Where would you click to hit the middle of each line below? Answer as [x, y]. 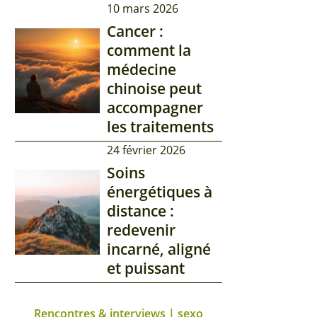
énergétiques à [160, 191]
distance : [141, 211]
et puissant [146, 268]
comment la [149, 50]
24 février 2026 [146, 150]
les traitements [161, 126]
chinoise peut [155, 88]
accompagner [155, 107]
